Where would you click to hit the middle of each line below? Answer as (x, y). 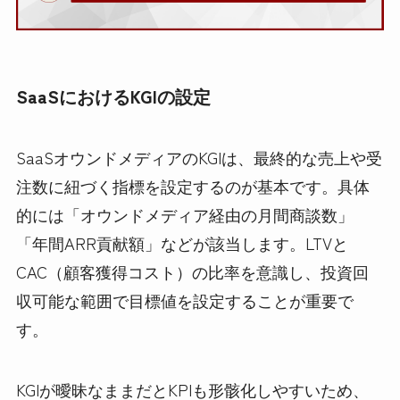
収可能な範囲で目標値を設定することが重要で (184, 300)
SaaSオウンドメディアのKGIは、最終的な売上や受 (199, 158)
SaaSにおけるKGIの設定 (113, 96)
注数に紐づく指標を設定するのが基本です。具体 (192, 186)
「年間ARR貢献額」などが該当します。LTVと (182, 243)
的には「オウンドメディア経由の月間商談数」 (184, 215)
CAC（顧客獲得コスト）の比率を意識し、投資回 (192, 272)
